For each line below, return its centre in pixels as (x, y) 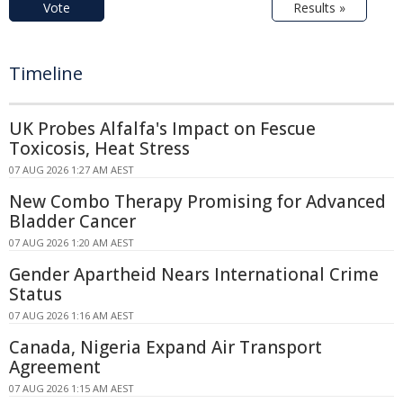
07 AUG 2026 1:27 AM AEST (72, 170)
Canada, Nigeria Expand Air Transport (166, 348)
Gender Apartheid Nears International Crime (194, 275)
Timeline (46, 74)
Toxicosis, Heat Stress (99, 149)
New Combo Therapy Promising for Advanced (197, 202)
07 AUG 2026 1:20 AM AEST (72, 243)
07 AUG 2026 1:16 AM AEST (72, 316)
